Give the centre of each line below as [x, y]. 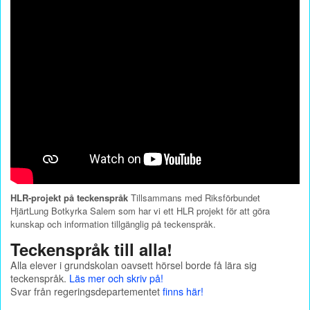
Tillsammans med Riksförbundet [194, 198]
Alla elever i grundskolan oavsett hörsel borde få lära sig [134, 265]
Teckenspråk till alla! [91, 249]
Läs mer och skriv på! [116, 279]
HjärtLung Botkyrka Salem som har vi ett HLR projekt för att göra [140, 211]
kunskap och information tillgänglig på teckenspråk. [113, 224]
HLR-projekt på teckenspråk [69, 198]
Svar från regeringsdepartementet [86, 292]
